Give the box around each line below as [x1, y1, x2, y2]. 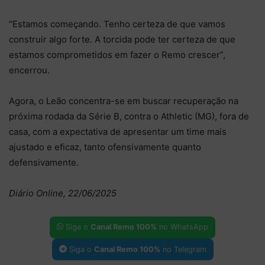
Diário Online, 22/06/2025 [9, 187, 117, 199]
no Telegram [160, 244, 206, 254]
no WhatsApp [157, 222, 208, 232]
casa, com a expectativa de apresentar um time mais [9, 125, 227, 137]
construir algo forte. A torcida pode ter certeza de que [9, 33, 235, 45]
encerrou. [9, 64, 50, 76]
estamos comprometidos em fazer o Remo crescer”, [9, 49, 225, 60]
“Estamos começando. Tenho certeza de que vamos [9, 18, 225, 30]
